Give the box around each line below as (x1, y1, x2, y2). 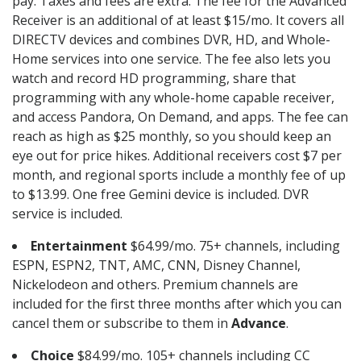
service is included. (12, 205, 122, 223)
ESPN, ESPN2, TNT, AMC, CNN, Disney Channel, (12, 256, 301, 275)
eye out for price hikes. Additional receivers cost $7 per (12, 147, 342, 165)
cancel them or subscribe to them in (12, 314, 231, 333)
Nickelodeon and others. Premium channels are (12, 276, 298, 294)
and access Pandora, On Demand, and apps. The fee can (12, 108, 348, 127)
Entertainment (31, 237, 127, 255)
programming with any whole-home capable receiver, (12, 89, 334, 107)
